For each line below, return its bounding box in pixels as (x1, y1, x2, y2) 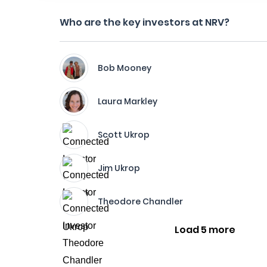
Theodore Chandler (98, 195, 183, 207)
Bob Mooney (98, 62, 151, 74)
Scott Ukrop (98, 129, 150, 141)
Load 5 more (175, 223, 236, 237)
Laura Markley (98, 95, 157, 107)
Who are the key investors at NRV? (60, 15, 229, 29)
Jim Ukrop (98, 162, 140, 174)
